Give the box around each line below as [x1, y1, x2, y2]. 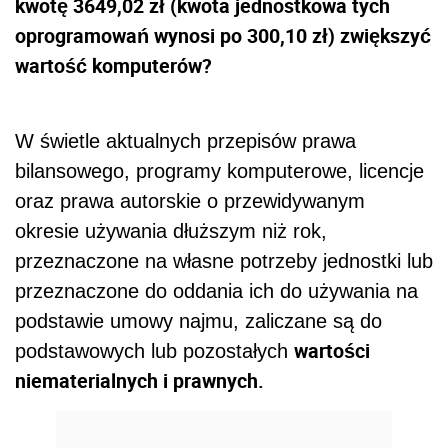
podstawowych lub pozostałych [15, 339, 294, 362]
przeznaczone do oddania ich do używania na [15, 279, 418, 302]
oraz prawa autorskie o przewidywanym [15, 189, 365, 212]
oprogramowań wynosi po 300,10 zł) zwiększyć [15, 21, 431, 49]
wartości [294, 336, 370, 364]
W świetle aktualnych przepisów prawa [15, 129, 356, 152]
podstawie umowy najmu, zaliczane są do [15, 309, 382, 332]
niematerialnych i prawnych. [15, 366, 264, 394]
